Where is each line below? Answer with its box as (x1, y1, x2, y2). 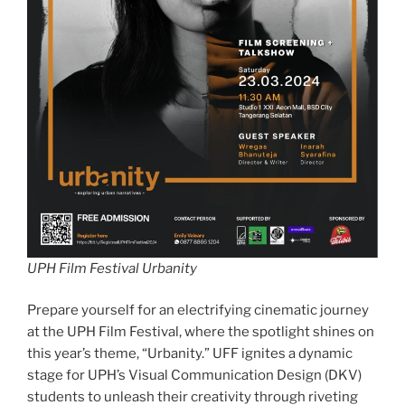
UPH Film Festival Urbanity (27, 259, 197, 277)
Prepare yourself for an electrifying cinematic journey (27, 302, 369, 319)
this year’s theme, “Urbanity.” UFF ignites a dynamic (27, 345, 353, 363)
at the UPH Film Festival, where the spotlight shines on (27, 324, 374, 341)
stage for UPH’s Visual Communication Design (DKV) (27, 367, 362, 384)
